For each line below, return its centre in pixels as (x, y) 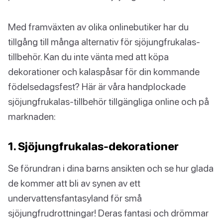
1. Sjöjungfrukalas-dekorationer (93, 146)
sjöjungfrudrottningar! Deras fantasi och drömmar (108, 213)
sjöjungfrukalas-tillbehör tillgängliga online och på (109, 102)
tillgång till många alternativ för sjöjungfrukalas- (104, 42)
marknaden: (32, 116)
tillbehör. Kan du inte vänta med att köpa (88, 57)
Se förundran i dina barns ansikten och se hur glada (111, 168)
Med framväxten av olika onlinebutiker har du (98, 27)
